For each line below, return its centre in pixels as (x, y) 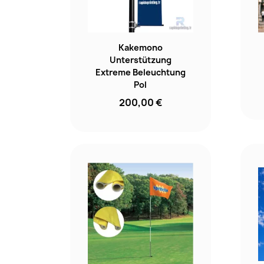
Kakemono (140, 48)
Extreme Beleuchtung (140, 72)
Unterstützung (140, 60)
